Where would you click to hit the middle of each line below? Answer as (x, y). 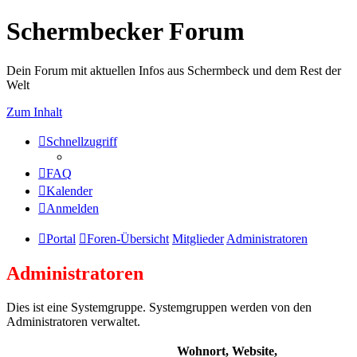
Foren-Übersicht (128, 238)
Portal (61, 238)
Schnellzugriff (82, 141)
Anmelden (73, 208)
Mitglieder (198, 238)
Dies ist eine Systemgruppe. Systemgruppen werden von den (159, 307)
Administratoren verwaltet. (73, 321)
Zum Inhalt (34, 112)
